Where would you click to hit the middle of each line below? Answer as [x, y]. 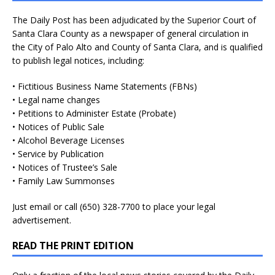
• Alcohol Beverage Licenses [68, 140]
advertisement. [42, 220]
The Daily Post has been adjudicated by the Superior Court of [134, 20]
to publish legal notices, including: [78, 60]
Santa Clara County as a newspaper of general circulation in [130, 33]
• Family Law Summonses [64, 180]
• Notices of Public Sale [58, 126]
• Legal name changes [56, 99]
